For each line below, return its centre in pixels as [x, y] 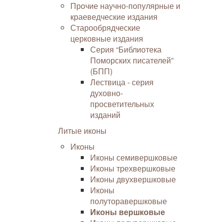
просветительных [122, 104]
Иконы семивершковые [134, 157]
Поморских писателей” [132, 60]
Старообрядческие [105, 28]
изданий [105, 115]
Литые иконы [82, 131]
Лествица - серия [122, 82]
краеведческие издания [114, 17]
